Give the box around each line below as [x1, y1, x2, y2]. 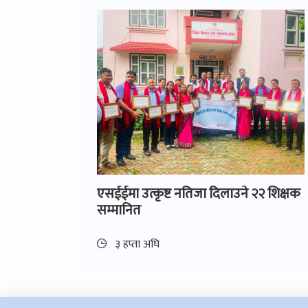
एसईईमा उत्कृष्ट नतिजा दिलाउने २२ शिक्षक [97, 181, 300, 206]
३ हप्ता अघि [112, 234, 159, 254]
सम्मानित [97, 198, 141, 222]
